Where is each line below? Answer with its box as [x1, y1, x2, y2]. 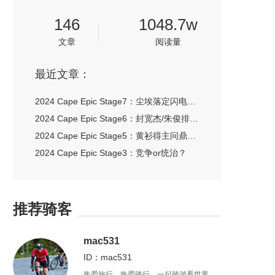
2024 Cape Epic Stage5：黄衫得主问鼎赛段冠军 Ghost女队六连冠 [187, 131, 196, 141]
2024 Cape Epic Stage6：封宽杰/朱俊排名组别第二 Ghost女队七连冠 [190, 114, 198, 123]
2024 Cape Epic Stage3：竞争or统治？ [35, 148, 187, 158]
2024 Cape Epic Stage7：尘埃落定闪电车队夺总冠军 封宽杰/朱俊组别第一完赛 [187, 96, 196, 106]
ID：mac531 [83, 252, 132, 262]
